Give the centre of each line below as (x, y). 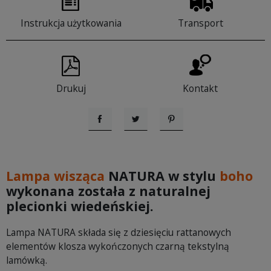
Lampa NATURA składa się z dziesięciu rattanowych (119, 233)
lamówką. (27, 260)
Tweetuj (149, 131)
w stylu (192, 176)
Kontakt (200, 89)
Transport (200, 23)
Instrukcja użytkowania (71, 23)
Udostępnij (120, 131)
